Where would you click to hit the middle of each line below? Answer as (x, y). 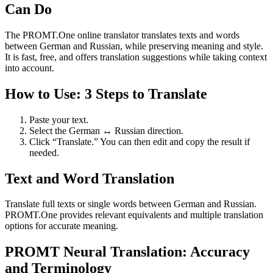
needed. (44, 152)
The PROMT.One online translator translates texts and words (122, 35)
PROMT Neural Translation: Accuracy (127, 252)
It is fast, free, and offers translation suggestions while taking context (136, 57)
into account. (30, 68)
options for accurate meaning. (62, 226)
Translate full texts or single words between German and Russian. (131, 204)
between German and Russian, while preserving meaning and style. (134, 46)
